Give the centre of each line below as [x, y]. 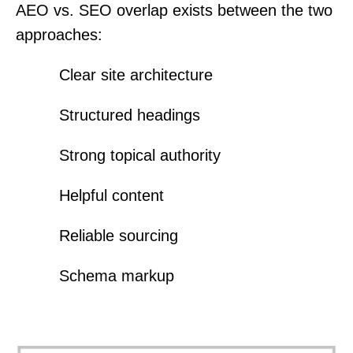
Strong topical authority [140, 155]
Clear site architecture [136, 74]
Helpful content [111, 195]
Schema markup [117, 275]
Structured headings [130, 115]
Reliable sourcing [119, 235]
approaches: [59, 34]
